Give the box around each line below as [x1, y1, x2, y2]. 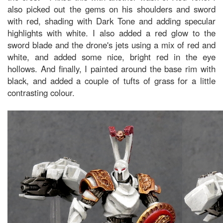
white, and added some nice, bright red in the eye [7, 51, 216, 63]
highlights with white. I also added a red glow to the [7, 27, 216, 39]
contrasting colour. [7, 87, 75, 99]
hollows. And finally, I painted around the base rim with [7, 63, 216, 75]
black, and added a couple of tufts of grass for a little [7, 75, 216, 87]
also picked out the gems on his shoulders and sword [7, 3, 216, 15]
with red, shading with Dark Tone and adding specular [7, 15, 216, 27]
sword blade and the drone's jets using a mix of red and [7, 39, 216, 51]
